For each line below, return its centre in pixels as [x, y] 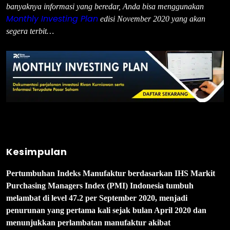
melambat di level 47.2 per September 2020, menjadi [97, 198]
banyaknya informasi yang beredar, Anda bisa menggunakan [105, 7]
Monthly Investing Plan [52, 19]
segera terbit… [30, 31]
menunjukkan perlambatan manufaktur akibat [88, 222]
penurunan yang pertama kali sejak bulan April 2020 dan [106, 210]
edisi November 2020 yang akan [152, 19]
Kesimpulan [36, 151]
